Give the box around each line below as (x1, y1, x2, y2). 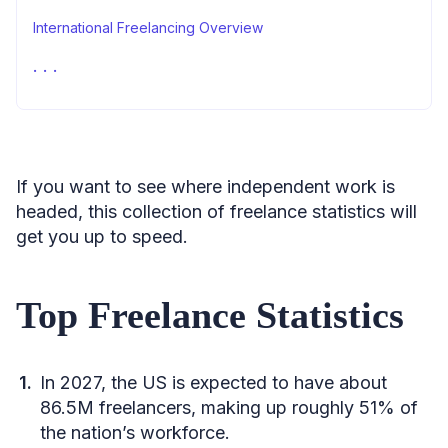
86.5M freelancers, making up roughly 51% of (40, 397, 418, 418)
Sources (33, 89, 88, 106)
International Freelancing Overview (33, 19, 263, 36)
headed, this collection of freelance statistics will (16, 201, 417, 222)
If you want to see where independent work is (16, 176, 395, 197)
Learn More (33, 54, 109, 71)
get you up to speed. (16, 226, 188, 247)
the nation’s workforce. (40, 422, 230, 443)
